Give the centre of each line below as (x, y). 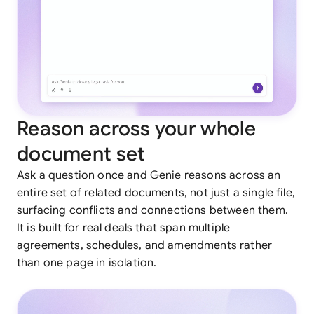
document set (81, 154)
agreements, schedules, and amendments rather (145, 246)
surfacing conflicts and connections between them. (152, 211)
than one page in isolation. (87, 263)
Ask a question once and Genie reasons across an (149, 176)
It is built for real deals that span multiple (124, 228)
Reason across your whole (137, 129)
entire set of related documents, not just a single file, (156, 193)
